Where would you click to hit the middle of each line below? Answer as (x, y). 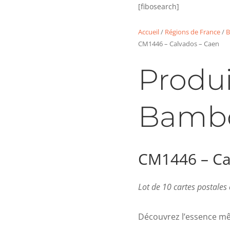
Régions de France (192, 32)
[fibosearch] (158, 6)
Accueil (148, 32)
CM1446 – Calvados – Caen (178, 43)
